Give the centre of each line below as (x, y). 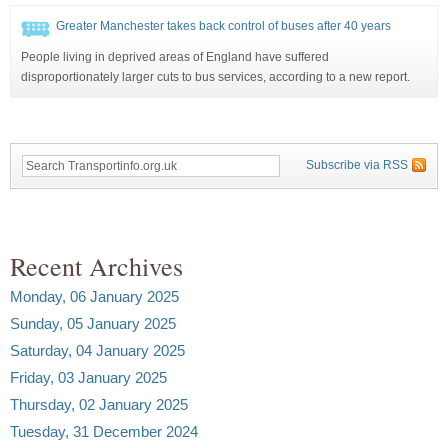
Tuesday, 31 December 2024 (104, 431)
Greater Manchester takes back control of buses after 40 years (223, 25)
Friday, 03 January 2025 (88, 377)
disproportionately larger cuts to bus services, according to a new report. (215, 76)
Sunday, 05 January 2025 (93, 323)
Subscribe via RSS (357, 164)
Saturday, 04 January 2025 (97, 350)
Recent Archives (96, 265)
